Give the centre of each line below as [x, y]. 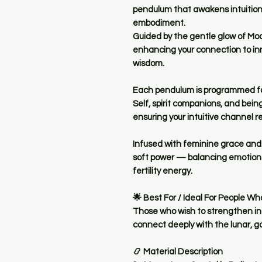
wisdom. [149, 64]
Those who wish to [170, 212]
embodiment [158, 23]
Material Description [183, 252]
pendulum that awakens [182, 10]
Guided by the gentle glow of [190, 37]
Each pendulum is [168, 91]
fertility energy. [163, 171]
